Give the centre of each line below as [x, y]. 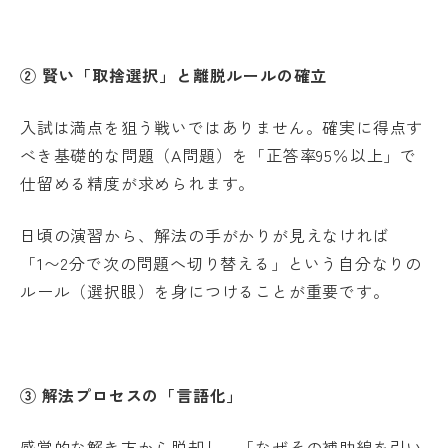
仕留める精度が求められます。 [138, 182]
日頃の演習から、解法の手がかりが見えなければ [205, 234]
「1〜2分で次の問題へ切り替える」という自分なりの [221, 262]
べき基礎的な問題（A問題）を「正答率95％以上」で [218, 154]
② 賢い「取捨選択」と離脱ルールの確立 [174, 74]
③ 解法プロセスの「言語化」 [132, 394]
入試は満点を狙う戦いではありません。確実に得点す [222, 126]
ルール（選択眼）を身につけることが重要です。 [205, 290]
